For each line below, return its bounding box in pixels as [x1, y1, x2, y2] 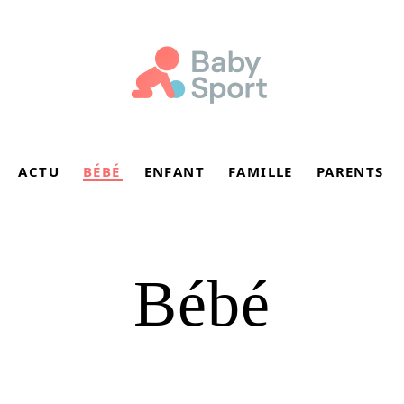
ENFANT [143, 162, 205, 180]
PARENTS [316, 162, 384, 180]
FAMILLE [228, 162, 293, 180]
